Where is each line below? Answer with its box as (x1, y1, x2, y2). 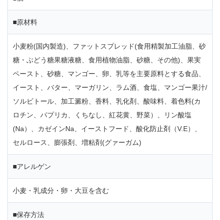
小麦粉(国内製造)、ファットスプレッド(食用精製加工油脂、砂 (13, 42, 206, 51)
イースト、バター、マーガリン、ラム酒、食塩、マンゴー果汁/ (13, 83, 207, 92)
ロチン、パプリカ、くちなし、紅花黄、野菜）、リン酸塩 (13, 111, 192, 119)
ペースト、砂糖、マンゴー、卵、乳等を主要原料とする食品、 (13, 70, 205, 78)
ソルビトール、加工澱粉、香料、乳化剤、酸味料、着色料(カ (13, 97, 201, 106)
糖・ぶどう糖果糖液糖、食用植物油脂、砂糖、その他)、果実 (13, 56, 201, 64)
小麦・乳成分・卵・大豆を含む (13, 187, 109, 195)
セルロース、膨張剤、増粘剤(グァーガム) (13, 138, 141, 147)
